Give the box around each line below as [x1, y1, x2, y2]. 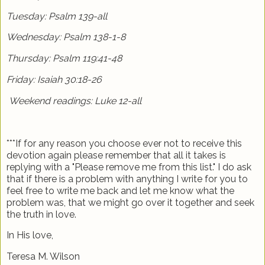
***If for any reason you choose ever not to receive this [7, 137, 242, 149]
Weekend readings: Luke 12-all [9, 95, 141, 106]
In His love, [7, 230, 53, 241]
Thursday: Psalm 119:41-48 [7, 53, 122, 64]
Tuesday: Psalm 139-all [7, 10, 107, 22]
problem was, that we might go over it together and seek [7, 196, 254, 208]
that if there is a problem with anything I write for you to [7, 173, 248, 185]
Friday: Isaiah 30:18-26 [7, 74, 102, 86]
